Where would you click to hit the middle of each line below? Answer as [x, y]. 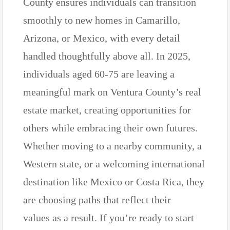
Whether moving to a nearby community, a [112, 146]
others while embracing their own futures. [110, 128]
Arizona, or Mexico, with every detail [102, 38]
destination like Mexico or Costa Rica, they [114, 181]
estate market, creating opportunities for [107, 110]
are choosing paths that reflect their [97, 199]
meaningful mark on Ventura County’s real [112, 92]
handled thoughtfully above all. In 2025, [107, 56]
